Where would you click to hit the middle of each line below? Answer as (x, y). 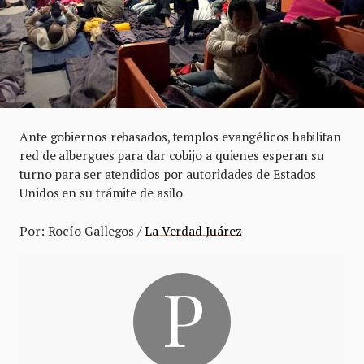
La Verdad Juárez (193, 231)
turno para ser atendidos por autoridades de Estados (168, 174)
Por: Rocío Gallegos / (82, 231)
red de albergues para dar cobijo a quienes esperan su (172, 155)
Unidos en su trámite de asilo (102, 193)
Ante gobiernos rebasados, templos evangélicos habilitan (180, 136)
